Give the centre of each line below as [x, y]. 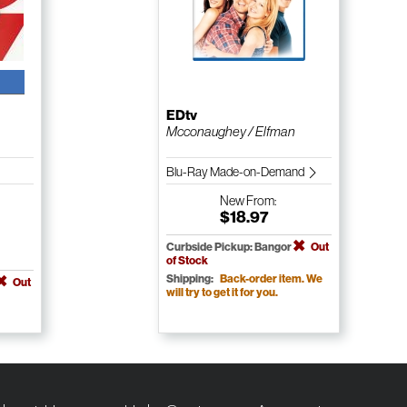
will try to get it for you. [222, 293]
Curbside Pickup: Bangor [229, 247]
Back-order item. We [271, 279]
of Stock [187, 261]
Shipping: [190, 279]
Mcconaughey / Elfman [230, 132]
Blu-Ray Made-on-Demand [236, 172]
